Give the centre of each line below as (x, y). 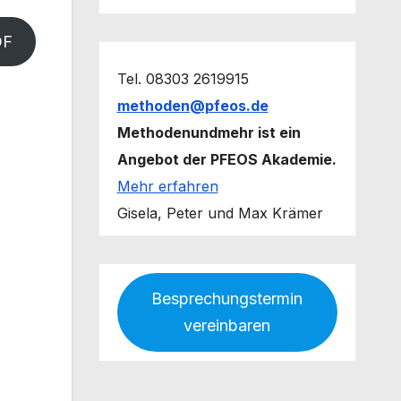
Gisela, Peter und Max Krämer (220, 213)
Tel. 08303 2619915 (183, 79)
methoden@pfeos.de (192, 106)
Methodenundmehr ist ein (209, 132)
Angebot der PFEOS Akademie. (226, 159)
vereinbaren (227, 325)
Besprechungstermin (227, 299)
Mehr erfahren (167, 186)
